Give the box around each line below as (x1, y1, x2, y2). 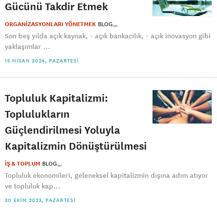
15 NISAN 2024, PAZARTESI (5, 57, 79, 64)
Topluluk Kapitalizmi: (5, 91, 108, 104)
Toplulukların (5, 107, 70, 120)
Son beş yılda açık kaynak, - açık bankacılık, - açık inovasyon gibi (5, 31, 211, 40)
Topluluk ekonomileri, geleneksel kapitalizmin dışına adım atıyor (5, 171, 208, 180)
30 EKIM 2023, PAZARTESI (5, 197, 76, 203)
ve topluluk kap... (5, 182, 61, 190)
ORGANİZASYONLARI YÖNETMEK (5, 20, 96, 28)
